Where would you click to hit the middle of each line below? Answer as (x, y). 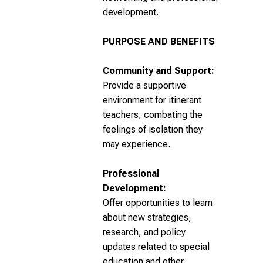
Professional (131, 173)
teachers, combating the (153, 115)
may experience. (136, 144)
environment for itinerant (152, 100)
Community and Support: (159, 71)
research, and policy (144, 232)
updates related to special (156, 247)
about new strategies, (147, 218)
